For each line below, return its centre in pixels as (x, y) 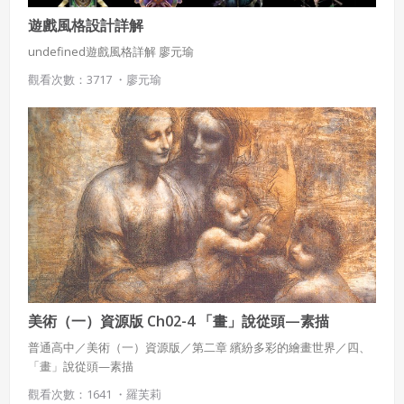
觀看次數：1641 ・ (77, 394)
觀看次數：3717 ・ (77, 79)
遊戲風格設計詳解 (86, 26)
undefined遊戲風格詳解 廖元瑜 (111, 51)
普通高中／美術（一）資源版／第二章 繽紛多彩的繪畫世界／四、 (199, 347)
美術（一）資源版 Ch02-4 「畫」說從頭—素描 (179, 321)
